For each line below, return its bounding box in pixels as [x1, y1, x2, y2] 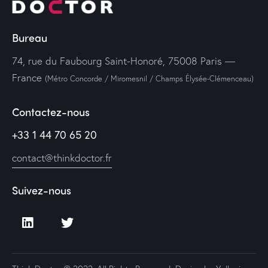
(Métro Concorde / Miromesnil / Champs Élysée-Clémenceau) [45, 74, 254, 84]
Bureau [12, 30, 47, 45]
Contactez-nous [12, 103, 90, 119]
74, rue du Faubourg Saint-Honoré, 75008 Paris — [12, 54, 235, 68]
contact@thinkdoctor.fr [12, 150, 112, 165]
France [12, 71, 45, 85]
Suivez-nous [12, 182, 71, 198]
